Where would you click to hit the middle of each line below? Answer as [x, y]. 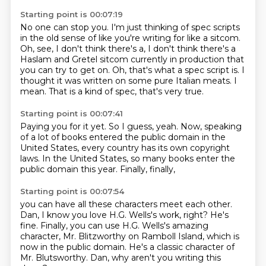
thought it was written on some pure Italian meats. [127, 81]
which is [223, 236]
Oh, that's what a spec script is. [177, 70]
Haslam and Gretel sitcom [75, 59]
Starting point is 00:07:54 [72, 191]
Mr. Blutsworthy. [55, 258]
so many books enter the [183, 159]
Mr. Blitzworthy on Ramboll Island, [134, 236]
